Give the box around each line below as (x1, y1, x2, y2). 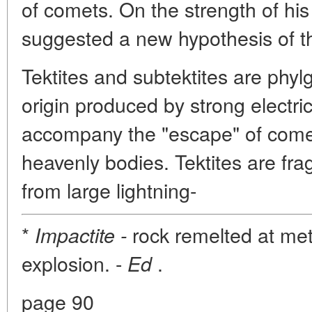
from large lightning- (22, 175, 196, 204)
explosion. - (22, 249, 127, 277)
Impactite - (35, 221, 127, 249)
